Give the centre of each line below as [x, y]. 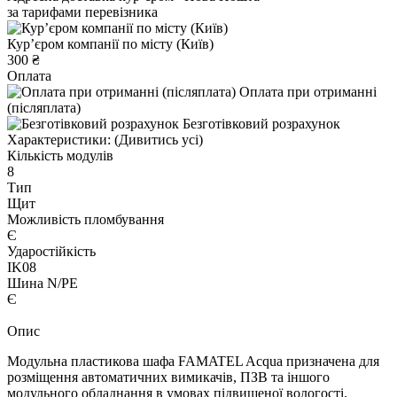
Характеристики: [59, 139]
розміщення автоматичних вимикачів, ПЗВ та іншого [168, 377]
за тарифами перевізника [82, 12]
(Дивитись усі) [159, 139]
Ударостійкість [51, 251]
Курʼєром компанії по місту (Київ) [110, 43]
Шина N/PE [43, 283]
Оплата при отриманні [308, 91]
